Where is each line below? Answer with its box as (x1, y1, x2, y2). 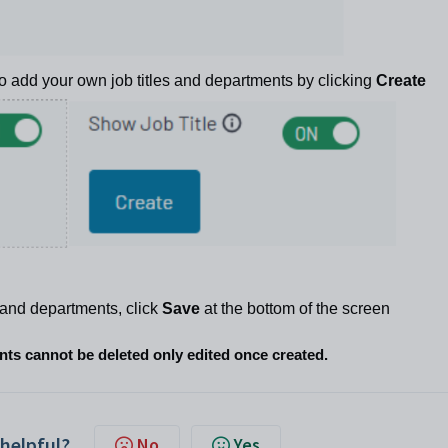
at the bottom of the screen (200, 299, 394, 317)
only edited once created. (149, 346, 332, 363)
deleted (98, 346, 149, 363)
